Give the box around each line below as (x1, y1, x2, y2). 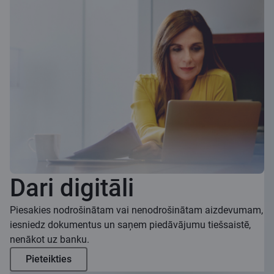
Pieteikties (26, 253, 72, 265)
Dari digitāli (10, 174, 134, 203)
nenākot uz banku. (10, 234, 89, 246)
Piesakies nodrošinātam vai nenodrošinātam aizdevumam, (10, 204, 263, 217)
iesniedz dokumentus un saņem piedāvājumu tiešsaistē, (10, 219, 251, 231)
